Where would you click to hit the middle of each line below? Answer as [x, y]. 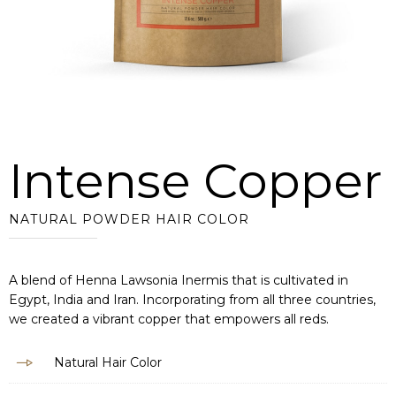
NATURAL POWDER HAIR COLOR [129, 219]
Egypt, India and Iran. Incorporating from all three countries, [192, 300]
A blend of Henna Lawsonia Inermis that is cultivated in [179, 280]
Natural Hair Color [108, 362]
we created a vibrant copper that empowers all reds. [169, 319]
